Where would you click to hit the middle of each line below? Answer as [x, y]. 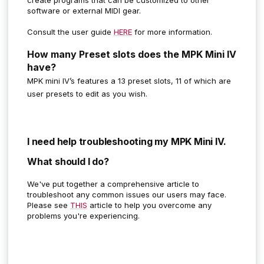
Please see [49, 205]
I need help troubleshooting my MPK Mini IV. [127, 141]
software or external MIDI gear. [85, 10]
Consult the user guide [70, 32]
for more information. [173, 32]
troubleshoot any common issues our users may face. [127, 194]
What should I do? [68, 161]
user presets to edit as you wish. [87, 93]
